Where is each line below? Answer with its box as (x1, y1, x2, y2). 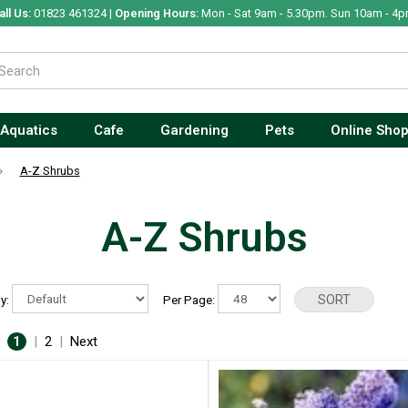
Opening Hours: (114, 6, 199, 20)
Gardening (159, 122, 229, 138)
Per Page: (163, 291, 218, 307)
